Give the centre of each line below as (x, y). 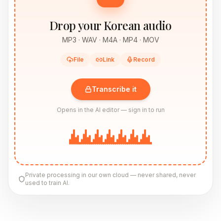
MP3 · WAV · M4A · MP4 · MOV (110, 40)
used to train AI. (47, 183)
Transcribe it (114, 89)
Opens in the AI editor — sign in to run (110, 110)
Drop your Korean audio (110, 25)
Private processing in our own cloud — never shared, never (110, 175)
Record (144, 59)
